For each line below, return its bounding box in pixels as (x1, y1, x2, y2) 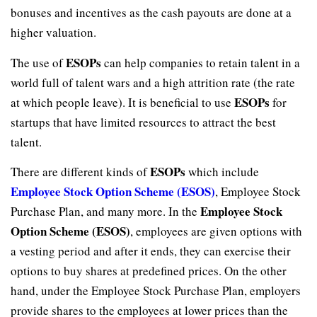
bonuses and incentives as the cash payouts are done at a (11, 4, 292, 21)
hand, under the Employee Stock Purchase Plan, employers (11, 282, 301, 299)
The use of (11, 54, 66, 71)
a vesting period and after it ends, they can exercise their (11, 242, 291, 259)
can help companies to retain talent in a (101, 54, 300, 71)
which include (185, 163, 259, 180)
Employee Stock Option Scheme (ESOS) (11, 182, 215, 200)
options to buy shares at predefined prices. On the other (11, 262, 287, 279)
